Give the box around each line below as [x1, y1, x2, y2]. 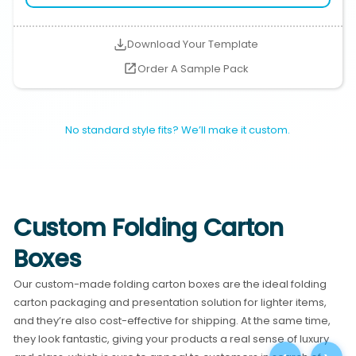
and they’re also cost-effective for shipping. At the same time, [14, 312, 331, 328]
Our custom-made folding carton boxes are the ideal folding [14, 276, 327, 292]
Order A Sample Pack [137, 60, 249, 76]
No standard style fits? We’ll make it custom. [65, 122, 291, 138]
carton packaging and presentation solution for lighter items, [14, 294, 327, 310]
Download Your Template [127, 37, 259, 52]
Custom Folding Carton [14, 211, 284, 245]
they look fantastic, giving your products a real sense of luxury [14, 331, 330, 346]
